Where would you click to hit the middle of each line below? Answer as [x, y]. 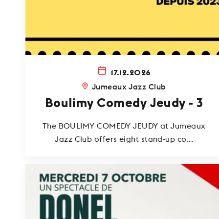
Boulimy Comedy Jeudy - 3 [124, 103]
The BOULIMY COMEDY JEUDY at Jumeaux [124, 125]
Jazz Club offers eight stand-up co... [124, 139]
